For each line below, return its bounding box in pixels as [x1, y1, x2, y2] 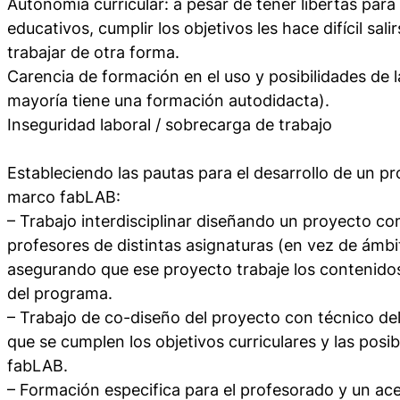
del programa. [7, 283, 112, 303]
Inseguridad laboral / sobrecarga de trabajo [7, 114, 332, 134]
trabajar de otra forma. [7, 42, 179, 62]
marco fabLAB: [7, 187, 121, 206]
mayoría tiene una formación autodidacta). [7, 90, 329, 110]
